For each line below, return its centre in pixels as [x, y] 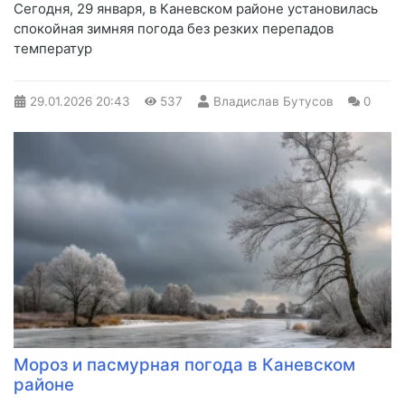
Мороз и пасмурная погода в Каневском [184, 365]
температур [53, 49]
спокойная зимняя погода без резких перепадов [174, 29]
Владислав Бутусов [273, 102]
